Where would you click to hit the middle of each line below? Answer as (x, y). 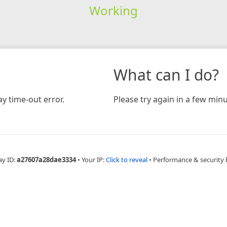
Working (113, 10)
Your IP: (93, 159)
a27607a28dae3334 (46, 159)
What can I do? (166, 74)
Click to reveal (126, 159)
